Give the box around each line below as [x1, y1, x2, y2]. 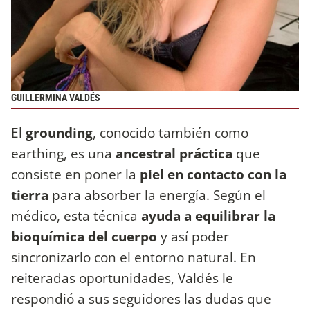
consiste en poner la [11, 165, 140, 184]
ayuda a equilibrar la [138, 206, 275, 226]
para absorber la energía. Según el [48, 185, 266, 205]
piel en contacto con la [140, 165, 286, 184]
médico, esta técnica [11, 206, 138, 226]
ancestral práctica [116, 144, 232, 163]
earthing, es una [11, 144, 116, 163]
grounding [26, 123, 93, 143]
